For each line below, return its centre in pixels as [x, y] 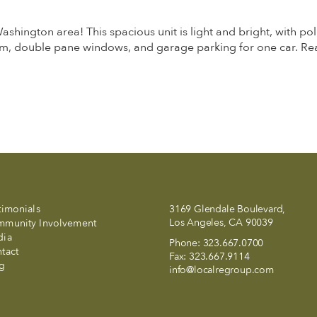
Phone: [186, 243]
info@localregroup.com [221, 270]
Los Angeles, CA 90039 [221, 223]
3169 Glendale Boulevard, [227, 209]
